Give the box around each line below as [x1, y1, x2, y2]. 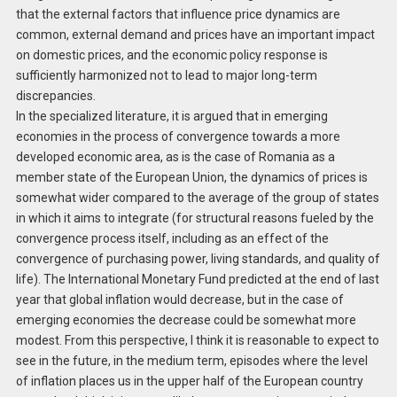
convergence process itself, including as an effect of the [15, 231, 329, 246]
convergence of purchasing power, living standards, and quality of [15, 252, 380, 267]
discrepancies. [15, 89, 96, 104]
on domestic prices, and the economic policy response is [15, 48, 328, 63]
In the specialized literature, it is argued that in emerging [15, 109, 328, 124]
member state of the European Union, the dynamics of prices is [15, 170, 368, 185]
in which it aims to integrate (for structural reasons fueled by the [15, 211, 374, 226]
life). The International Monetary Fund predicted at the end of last [15, 272, 379, 287]
